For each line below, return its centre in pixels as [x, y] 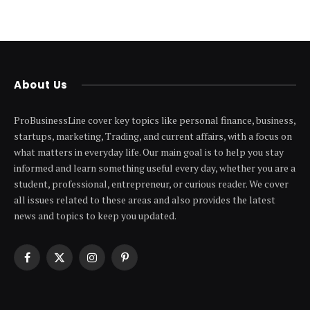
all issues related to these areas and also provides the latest [145, 199]
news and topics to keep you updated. [95, 215]
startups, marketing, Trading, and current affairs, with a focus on [153, 136]
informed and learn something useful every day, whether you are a [155, 167]
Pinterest [144, 263]
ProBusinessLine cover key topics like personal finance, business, [155, 120]
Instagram [114, 263]
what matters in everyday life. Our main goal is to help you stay [149, 152]
